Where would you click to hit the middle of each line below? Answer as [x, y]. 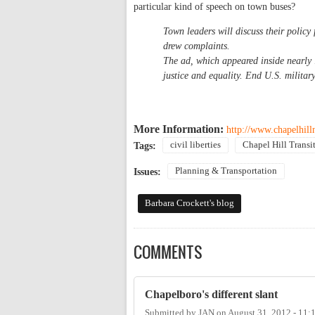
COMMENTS [168, 252]
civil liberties [195, 145]
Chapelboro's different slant [211, 295]
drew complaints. [197, 46]
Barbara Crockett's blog [189, 204]
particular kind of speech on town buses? [214, 7]
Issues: [149, 172]
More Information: [180, 129]
